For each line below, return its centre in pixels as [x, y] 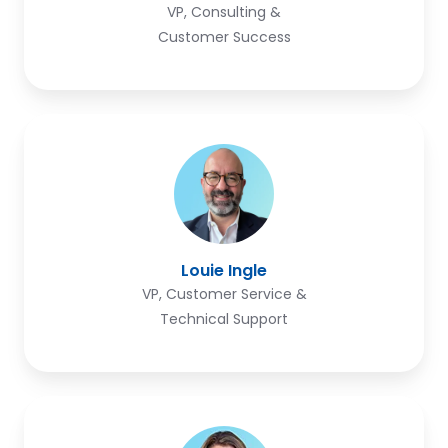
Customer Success [224, 36]
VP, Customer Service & [224, 293]
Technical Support [224, 318]
